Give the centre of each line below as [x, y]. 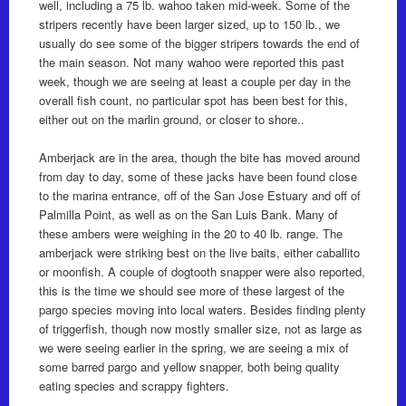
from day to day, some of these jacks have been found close [198, 177]
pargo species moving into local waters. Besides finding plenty [202, 310]
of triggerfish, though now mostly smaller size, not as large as [200, 329]
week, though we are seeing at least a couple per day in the [194, 82]
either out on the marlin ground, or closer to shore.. [171, 120]
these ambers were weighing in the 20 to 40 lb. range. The [190, 234]
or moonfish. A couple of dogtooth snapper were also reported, [202, 272]
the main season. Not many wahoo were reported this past [191, 63]
